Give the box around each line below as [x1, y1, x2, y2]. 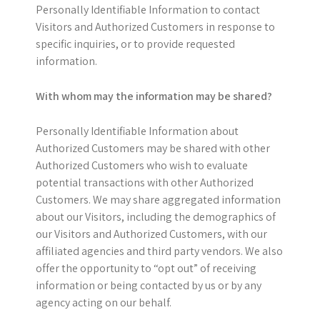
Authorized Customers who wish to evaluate [36, 158, 248, 173]
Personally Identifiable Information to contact [36, 2, 260, 17]
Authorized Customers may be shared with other [36, 141, 270, 156]
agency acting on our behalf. [36, 295, 171, 310]
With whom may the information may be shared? [36, 89, 272, 104]
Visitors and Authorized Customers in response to [36, 19, 275, 34]
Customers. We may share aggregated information [36, 192, 281, 207]
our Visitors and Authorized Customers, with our [36, 226, 267, 241]
